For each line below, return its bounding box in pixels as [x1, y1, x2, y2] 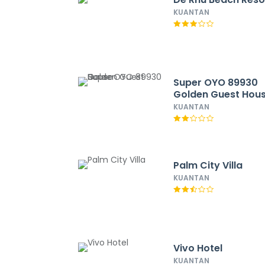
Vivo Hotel [173, 241, 223, 255]
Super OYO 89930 [173, 76, 258, 89]
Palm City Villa [173, 159, 243, 172]
